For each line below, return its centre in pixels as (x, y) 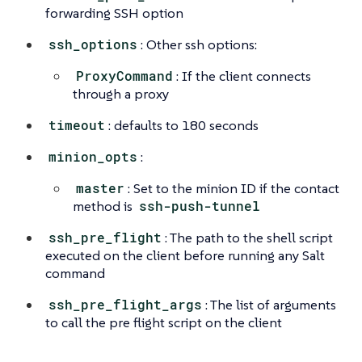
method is (104, 206)
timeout (77, 124)
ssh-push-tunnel (200, 205)
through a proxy (121, 93)
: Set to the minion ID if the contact (234, 188)
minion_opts (93, 156)
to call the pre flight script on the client (164, 322)
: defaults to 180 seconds (184, 125)
